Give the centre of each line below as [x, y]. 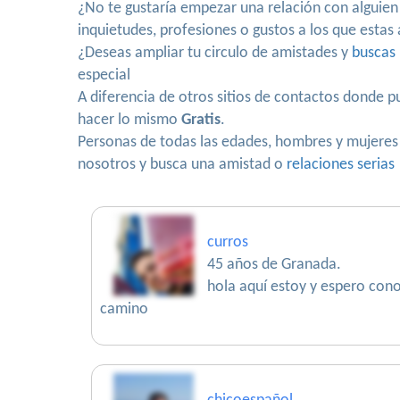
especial [104, 75]
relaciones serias [341, 165]
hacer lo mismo [129, 120]
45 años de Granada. [274, 265]
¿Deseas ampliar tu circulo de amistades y [215, 53]
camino [124, 309]
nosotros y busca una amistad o [182, 165]
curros [228, 242]
